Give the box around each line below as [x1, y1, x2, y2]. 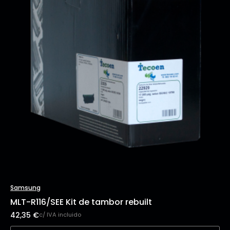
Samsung [10, 183, 41, 192]
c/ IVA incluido [39, 210, 81, 219]
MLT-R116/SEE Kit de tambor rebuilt [10, 196, 152, 208]
